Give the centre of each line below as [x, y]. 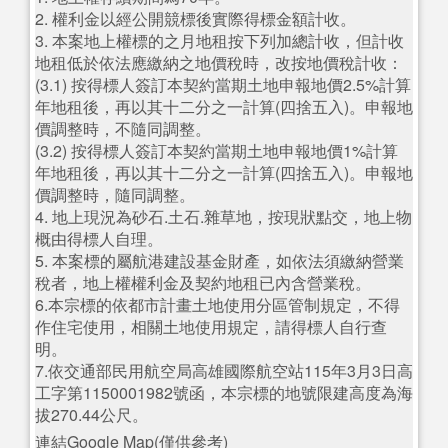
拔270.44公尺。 [91, 415]
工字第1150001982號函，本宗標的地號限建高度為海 [224, 393]
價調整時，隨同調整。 [115, 195]
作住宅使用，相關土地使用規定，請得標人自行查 [211, 327]
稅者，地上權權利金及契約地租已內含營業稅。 [203, 283]
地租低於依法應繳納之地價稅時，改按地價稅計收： [219, 63]
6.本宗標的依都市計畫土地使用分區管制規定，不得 [217, 305]
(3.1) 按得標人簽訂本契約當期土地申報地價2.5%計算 [223, 85]
